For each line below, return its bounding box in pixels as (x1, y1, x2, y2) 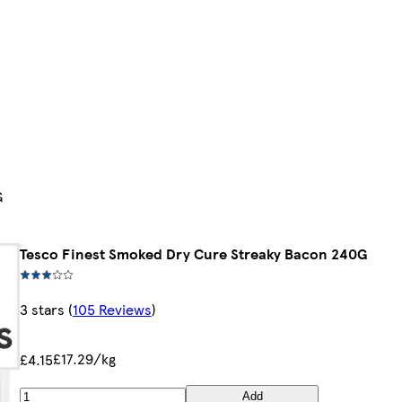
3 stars (19, 299, 65, 320)
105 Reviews (72, 299, 152, 320)
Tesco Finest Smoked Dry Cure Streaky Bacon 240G (19, 243, 367, 265)
